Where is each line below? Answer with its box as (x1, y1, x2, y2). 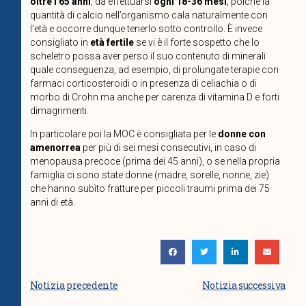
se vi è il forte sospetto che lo (133, 36, 260, 48)
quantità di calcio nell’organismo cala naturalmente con (29, 9, 268, 20)
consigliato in (29, 36, 90, 48)
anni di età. (29, 196, 75, 208)
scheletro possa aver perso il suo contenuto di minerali (29, 50, 266, 61)
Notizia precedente (29, 279, 118, 292)
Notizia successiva (201, 279, 286, 292)
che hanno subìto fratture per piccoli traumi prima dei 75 (29, 182, 270, 194)
